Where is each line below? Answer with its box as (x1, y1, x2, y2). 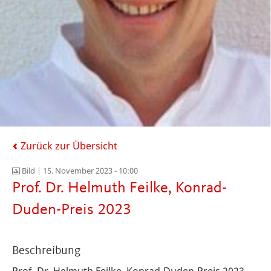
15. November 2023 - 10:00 (42, 165, 138, 177)
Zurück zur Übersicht (18, 139, 117, 153)
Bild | (19, 165, 43, 177)
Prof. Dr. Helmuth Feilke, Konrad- (12, 180, 227, 197)
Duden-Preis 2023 (12, 202, 131, 218)
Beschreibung (12, 245, 80, 258)
